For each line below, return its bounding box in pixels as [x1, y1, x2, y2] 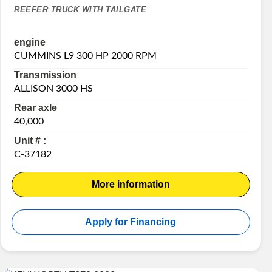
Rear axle [14, 102, 58, 113]
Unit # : [14, 135, 47, 146]
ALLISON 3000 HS [14, 83, 93, 93]
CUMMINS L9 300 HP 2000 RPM [14, 50, 157, 61]
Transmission [14, 69, 77, 80]
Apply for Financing [85, 216, 177, 227]
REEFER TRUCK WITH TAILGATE [14, 5, 147, 15]
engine [14, 36, 46, 47]
